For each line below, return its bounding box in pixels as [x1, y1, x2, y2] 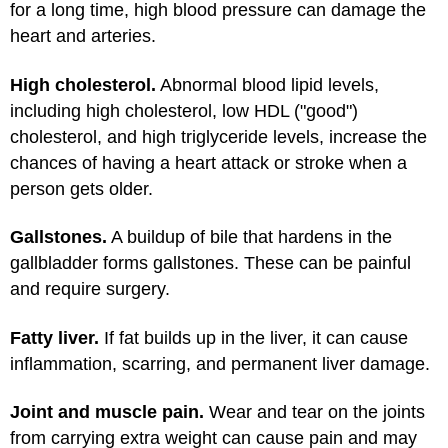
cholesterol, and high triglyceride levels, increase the [10, 126, 427, 147]
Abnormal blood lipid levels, [156, 74, 379, 95]
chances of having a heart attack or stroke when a [10, 152, 407, 173]
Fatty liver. [10, 327, 99, 348]
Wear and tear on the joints [204, 402, 425, 422]
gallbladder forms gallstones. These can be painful [10, 253, 411, 273]
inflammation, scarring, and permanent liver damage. [10, 353, 430, 374]
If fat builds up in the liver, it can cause [99, 327, 408, 348]
